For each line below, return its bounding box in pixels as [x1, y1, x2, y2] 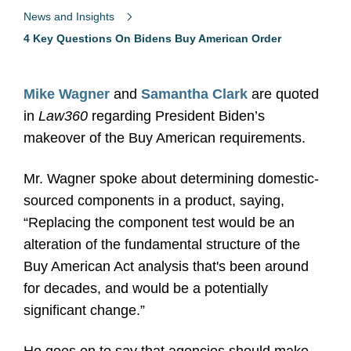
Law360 [38, 108, 88, 124]
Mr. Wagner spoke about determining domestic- [24, 171, 319, 186]
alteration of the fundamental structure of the [24, 237, 300, 252]
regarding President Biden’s [88, 108, 265, 124]
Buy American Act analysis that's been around [24, 259, 309, 274]
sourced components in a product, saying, [24, 193, 284, 208]
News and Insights [24, 10, 114, 23]
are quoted [248, 86, 319, 102]
